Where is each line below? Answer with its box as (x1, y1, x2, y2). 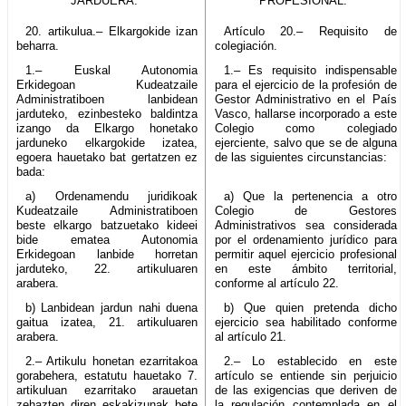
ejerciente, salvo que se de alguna (215, 135, 397, 150)
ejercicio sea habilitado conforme (215, 314, 397, 329)
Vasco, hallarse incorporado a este (215, 106, 397, 121)
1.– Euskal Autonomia (24, 63, 198, 77)
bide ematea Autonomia (16, 232, 198, 246)
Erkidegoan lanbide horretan (16, 246, 198, 261)
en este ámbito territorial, (215, 261, 397, 275)
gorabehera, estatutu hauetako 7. (16, 368, 198, 382)
